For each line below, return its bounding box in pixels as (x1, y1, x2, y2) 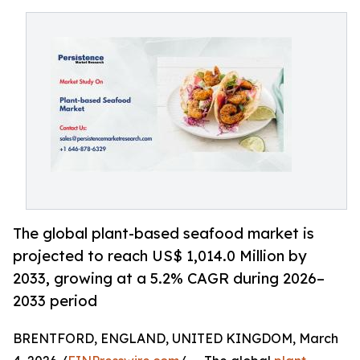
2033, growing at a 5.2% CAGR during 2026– (13, 269, 325, 288)
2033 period (13, 292, 97, 310)
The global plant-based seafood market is (13, 224, 314, 243)
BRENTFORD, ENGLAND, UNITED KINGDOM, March (13, 330, 338, 347)
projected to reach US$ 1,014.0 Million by (13, 247, 307, 265)
